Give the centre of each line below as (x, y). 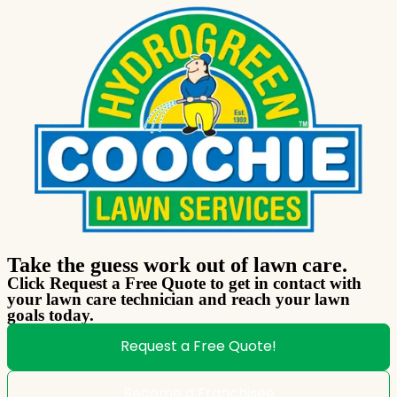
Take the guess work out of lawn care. (177, 265)
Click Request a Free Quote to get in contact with (184, 284)
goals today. (51, 315)
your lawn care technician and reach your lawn (179, 300)
